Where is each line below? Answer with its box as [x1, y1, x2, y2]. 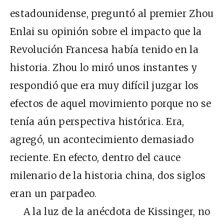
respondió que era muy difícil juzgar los [10, 79, 199, 91]
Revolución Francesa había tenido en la [10, 43, 198, 55]
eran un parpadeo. [10, 187, 97, 199]
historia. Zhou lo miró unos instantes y [10, 61, 197, 73]
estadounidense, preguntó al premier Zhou [10, 7, 214, 19]
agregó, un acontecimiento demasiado [10, 133, 193, 145]
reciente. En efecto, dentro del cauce [10, 151, 181, 163]
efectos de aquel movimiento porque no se [10, 97, 211, 109]
